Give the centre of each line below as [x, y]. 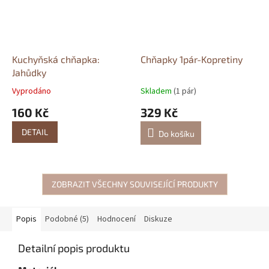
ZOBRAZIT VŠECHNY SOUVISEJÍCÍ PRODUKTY [134, 184]
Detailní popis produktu [74, 248]
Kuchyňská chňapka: [56, 59]
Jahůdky [29, 72]
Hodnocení [116, 219]
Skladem [157, 91]
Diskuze [158, 219]
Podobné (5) [67, 219]
